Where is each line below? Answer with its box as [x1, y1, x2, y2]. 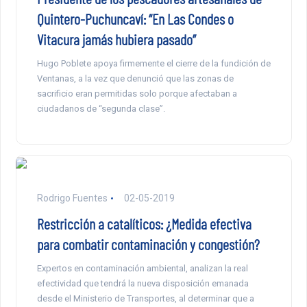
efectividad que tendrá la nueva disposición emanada [36, 278, 249, 289]
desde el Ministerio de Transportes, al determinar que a [36, 293, 254, 304]
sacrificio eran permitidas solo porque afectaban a [36, 88, 237, 99]
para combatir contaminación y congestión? [36, 235, 260, 254]
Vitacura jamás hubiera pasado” [36, 30, 196, 49]
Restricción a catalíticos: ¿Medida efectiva [36, 214, 251, 233]
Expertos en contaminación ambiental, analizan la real [36, 263, 248, 274]
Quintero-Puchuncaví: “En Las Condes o [36, 10, 234, 28]
